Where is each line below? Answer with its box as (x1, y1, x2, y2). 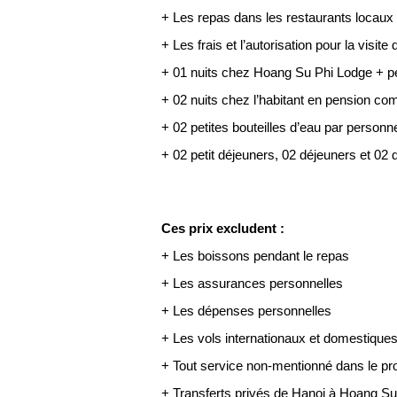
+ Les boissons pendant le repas (161, 248, 349, 263)
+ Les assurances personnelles (161, 276, 343, 291)
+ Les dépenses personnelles (161, 303, 331, 318)
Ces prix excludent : (161, 221, 284, 236)
